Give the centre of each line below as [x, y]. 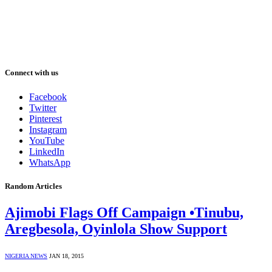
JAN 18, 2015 [66, 256]
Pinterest [46, 118]
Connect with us [32, 73]
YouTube [47, 140]
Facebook [48, 97]
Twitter [43, 107]
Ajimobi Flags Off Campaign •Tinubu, [124, 212]
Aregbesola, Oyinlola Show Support [116, 229]
